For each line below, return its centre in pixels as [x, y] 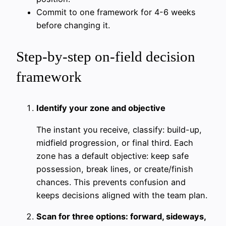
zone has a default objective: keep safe [112, 156]
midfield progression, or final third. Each [115, 143]
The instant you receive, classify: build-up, [119, 129]
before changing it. [73, 25]
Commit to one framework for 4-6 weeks [116, 12]
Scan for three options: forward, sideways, [121, 216]
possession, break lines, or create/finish [115, 169]
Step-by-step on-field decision [106, 57]
